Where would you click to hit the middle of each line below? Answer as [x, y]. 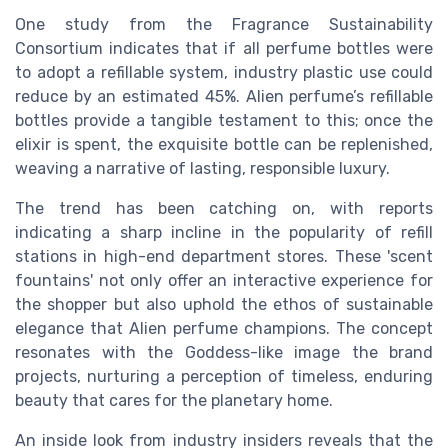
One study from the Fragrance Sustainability [224, 25]
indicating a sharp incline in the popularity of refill [224, 233]
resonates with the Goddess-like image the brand [224, 353]
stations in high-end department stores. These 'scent [224, 257]
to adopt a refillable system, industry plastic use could [224, 73]
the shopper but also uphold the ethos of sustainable [224, 305]
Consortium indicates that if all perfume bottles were [224, 49]
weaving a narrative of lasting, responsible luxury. [202, 169]
